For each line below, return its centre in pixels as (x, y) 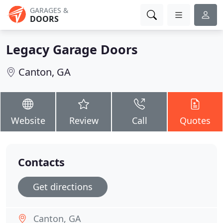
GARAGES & (49, 10)
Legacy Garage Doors (72, 49)
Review (84, 120)
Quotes (195, 120)
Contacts (41, 162)
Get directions (63, 187)
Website (28, 120)
